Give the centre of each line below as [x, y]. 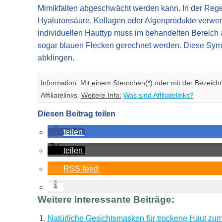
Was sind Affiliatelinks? [158, 95]
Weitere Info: [101, 95]
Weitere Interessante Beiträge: [106, 199]
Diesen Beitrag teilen [76, 113]
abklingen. [56, 57]
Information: [59, 83]
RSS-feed [81, 168]
